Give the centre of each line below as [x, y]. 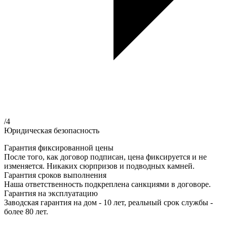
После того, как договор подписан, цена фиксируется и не [105, 157]
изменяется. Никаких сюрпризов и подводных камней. [99, 166]
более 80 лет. [26, 211]
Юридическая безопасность [52, 130]
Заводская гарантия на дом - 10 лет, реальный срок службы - [108, 202]
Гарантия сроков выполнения [55, 175]
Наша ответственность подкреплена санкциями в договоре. [107, 184]
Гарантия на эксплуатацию [51, 193]
